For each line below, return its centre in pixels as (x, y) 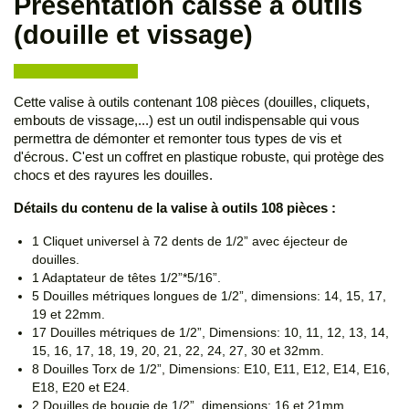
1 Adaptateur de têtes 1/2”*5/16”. (126, 278)
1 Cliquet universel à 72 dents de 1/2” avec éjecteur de (190, 241)
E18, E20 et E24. (81, 388)
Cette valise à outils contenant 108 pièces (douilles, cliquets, (192, 102)
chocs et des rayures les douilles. (113, 175)
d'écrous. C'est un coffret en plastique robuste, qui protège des (199, 157)
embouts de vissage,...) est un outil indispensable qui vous (187, 121)
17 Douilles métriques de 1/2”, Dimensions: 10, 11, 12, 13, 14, (210, 333)
